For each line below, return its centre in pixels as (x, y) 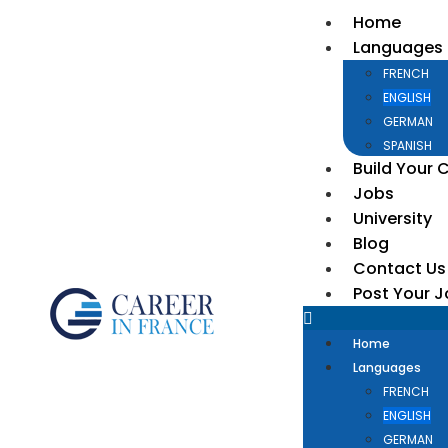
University (392, 218)
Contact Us (399, 268)
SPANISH (407, 145)
